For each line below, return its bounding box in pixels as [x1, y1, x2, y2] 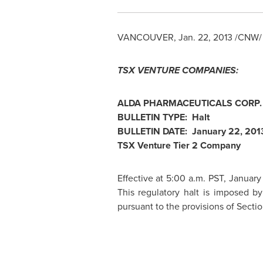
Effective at [117, 171, 167, 185]
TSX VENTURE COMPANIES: [117, 63, 238, 77]
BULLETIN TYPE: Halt [117, 110, 210, 124]
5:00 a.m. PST [166, 171, 224, 185]
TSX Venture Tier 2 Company [117, 139, 241, 152]
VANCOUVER [117, 31, 174, 44]
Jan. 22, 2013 [178, 31, 232, 44]
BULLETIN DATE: [117, 124, 192, 138]
